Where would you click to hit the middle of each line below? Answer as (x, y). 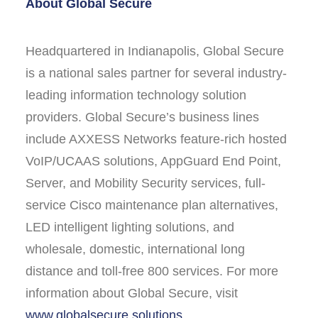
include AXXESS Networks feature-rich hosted (156, 139)
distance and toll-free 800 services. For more (152, 271)
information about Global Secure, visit (132, 293)
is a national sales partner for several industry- (156, 73)
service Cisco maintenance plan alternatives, (152, 205)
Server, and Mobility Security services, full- (146, 183)
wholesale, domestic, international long (135, 249)
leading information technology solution (136, 95)
